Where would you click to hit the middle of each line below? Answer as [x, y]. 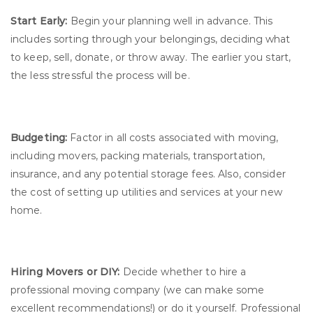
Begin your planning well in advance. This [170, 21]
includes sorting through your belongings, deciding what [151, 39]
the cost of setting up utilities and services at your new [146, 192]
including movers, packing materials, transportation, [138, 155]
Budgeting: [39, 137]
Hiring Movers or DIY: [65, 272]
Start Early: [39, 21]
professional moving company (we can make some [138, 290]
